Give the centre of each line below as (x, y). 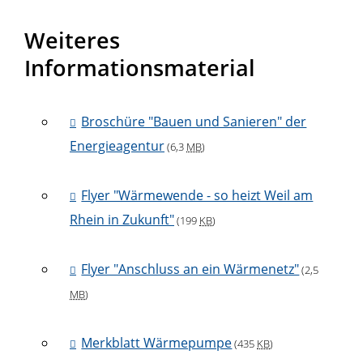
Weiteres (72, 40)
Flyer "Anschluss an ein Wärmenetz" (190, 269)
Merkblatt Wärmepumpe (157, 343)
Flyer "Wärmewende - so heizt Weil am (197, 196)
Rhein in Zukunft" (122, 220)
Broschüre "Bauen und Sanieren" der (194, 122)
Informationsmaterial (140, 67)
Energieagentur (117, 146)
